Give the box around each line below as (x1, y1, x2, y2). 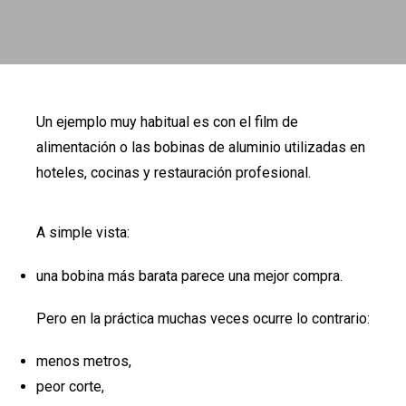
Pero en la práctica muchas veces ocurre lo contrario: (36, 309, 370, 327)
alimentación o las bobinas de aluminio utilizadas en (36, 139, 365, 156)
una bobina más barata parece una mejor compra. (36, 266, 343, 285)
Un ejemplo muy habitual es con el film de (36, 113, 298, 130)
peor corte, (36, 377, 104, 395)
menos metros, (36, 352, 131, 370)
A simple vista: (36, 224, 130, 242)
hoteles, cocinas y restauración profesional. (36, 164, 311, 181)
